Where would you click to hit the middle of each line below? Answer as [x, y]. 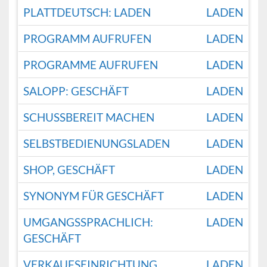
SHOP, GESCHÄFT [69, 170]
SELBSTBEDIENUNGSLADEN [97, 144]
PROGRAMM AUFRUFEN [88, 39]
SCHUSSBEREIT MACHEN [89, 117]
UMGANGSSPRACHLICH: [89, 222]
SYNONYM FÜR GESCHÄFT [94, 196]
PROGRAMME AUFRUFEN [91, 65]
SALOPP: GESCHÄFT [76, 91]
